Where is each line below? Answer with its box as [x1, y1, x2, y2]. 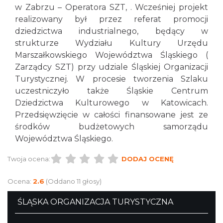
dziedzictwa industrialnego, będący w [15, 26, 208, 36]
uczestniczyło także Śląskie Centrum [15, 86, 208, 96]
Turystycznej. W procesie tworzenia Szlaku [15, 74, 208, 84]
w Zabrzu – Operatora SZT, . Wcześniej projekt [15, 2, 208, 12]
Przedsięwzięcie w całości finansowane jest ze [15, 110, 208, 119]
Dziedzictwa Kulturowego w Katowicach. [15, 98, 208, 108]
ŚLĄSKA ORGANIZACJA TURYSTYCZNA [17, 197, 173, 207]
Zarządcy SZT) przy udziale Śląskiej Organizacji [15, 62, 208, 72]
